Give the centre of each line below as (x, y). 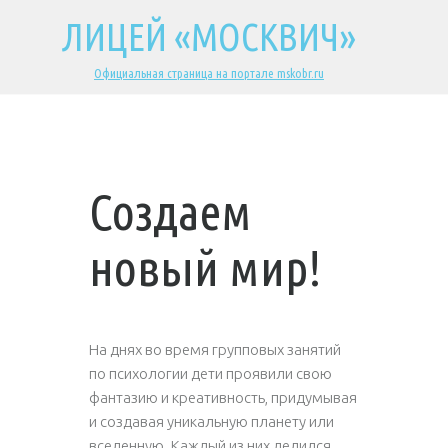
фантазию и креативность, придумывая (223, 397)
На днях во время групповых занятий (215, 349)
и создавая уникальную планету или (211, 421)
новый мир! (205, 267)
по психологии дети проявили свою (210, 373)
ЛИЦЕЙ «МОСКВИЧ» (208, 37)
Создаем (170, 211)
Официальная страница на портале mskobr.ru (209, 73)
